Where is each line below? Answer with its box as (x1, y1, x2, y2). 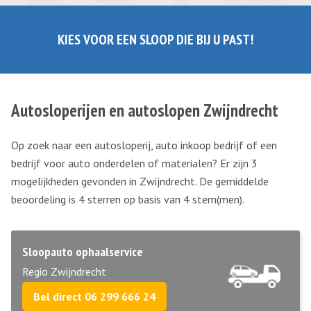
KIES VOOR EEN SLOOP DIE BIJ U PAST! (58, 31, 253, 49)
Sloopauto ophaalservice (22, 244, 143, 260)
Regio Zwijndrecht (22, 264, 106, 278)
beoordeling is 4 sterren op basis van (11, 192, 183, 206)
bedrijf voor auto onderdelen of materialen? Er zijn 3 (11, 156, 258, 170)
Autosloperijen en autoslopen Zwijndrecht (11, 99, 278, 121)
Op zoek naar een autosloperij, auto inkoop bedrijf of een (11, 138, 277, 152)
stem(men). (190, 192, 244, 206)
